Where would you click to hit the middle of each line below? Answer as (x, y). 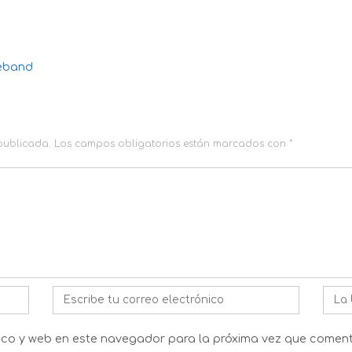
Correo (72, 294)
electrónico (85, 312)
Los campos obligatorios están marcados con (172, 144)
